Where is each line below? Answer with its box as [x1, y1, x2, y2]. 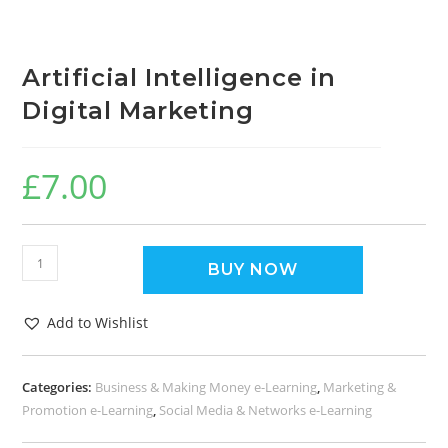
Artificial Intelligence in [22, 63, 337, 93]
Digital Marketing [22, 96, 254, 126]
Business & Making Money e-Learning [95, 378, 318, 397]
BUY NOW [208, 260, 299, 280]
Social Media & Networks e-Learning [159, 401, 373, 420]
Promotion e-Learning [22, 401, 154, 420]
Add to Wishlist [47, 313, 149, 333]
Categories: [22, 378, 96, 397]
